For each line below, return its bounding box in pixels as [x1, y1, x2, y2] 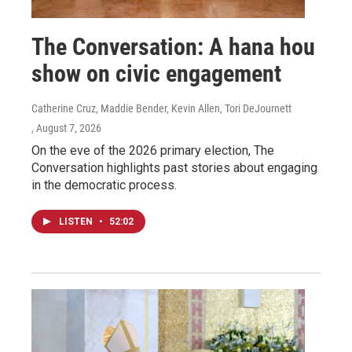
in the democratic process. [31, 177, 177, 192]
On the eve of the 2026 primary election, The [31, 142, 274, 158]
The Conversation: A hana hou [31, 32, 315, 60]
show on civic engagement [31, 59, 281, 87]
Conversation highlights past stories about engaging [31, 159, 317, 175]
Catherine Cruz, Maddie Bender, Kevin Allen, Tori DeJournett [31, 101, 291, 115]
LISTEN [59, 215, 95, 227]
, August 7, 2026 [31, 121, 101, 134]
